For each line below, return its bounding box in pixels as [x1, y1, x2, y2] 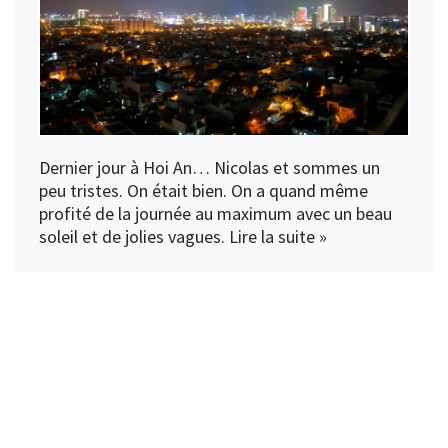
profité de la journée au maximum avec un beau [39, 202, 392, 226]
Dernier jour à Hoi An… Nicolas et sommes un [39, 156, 380, 180]
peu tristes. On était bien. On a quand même [39, 179, 368, 203]
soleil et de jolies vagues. [39, 225, 229, 249]
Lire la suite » [229, 225, 327, 249]
